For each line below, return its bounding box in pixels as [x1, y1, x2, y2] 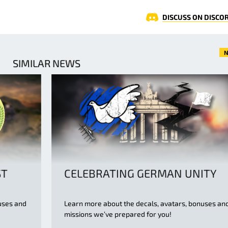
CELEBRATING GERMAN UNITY [64, 166, 217, 180]
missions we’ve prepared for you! [64, 210, 172, 219]
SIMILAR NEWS [12, 57, 80, 69]
